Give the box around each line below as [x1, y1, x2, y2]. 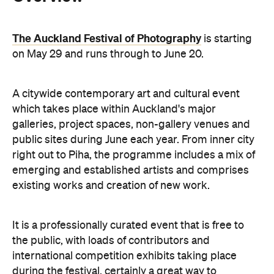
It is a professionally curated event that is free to [12, 165, 244, 176]
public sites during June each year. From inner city [12, 79, 254, 91]
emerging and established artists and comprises [12, 109, 249, 121]
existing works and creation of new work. [12, 125, 210, 136]
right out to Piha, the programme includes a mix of [12, 94, 255, 106]
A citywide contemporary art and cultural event [12, 33, 240, 45]
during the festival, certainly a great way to [12, 210, 217, 222]
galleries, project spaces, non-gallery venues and [12, 64, 250, 75]
